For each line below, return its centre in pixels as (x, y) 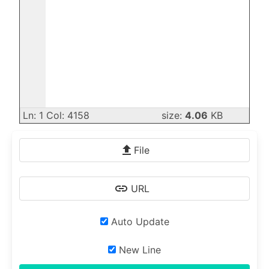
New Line (138, 249)
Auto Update (138, 221)
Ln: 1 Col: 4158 (56, 115)
